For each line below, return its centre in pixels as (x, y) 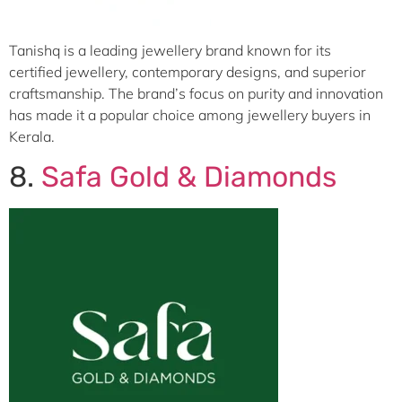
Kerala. (32, 136)
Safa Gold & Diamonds (189, 177)
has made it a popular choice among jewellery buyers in (190, 114)
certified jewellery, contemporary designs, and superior (188, 71)
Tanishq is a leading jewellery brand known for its (170, 50)
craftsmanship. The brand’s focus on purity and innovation (196, 93)
